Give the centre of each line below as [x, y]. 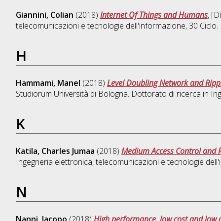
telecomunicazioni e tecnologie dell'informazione [100, 26]
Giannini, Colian [44, 15]
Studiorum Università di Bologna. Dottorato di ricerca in [113, 94]
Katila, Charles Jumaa [55, 151]
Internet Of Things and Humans [154, 15]
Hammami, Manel [48, 83]
